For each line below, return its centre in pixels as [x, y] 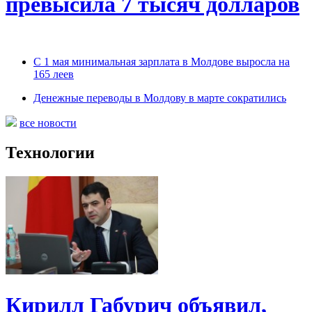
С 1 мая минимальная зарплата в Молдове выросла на [162, 62]
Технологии [50, 153]
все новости [48, 123]
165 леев [54, 75]
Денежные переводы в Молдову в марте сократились [160, 98]
